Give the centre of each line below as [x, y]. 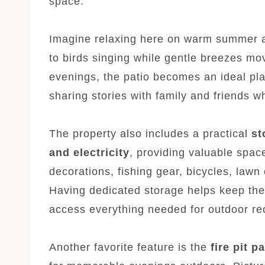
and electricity [89, 152]
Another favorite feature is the [130, 247]
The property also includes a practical [150, 133]
